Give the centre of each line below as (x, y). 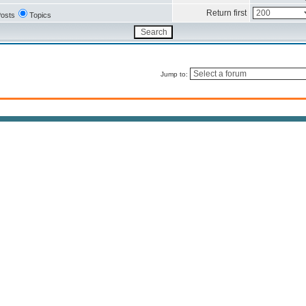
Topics (40, 15)
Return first (226, 13)
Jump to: (175, 74)
